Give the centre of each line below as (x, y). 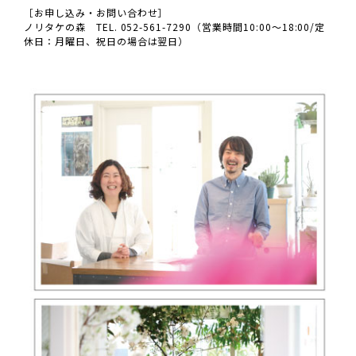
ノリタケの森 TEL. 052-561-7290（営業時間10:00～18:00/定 (175, 26)
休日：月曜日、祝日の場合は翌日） (106, 41)
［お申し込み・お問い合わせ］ (96, 12)
